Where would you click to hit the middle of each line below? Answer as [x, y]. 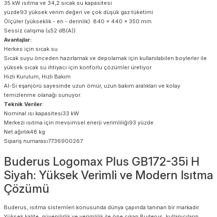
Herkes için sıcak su [31, 49]
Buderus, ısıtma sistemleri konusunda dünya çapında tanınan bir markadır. [102, 207]
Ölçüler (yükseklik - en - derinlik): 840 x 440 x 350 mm [78, 21]
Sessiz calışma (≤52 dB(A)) [40, 30]
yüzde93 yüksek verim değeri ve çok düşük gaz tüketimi [78, 12]
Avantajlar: [18, 39]
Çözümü [27, 188]
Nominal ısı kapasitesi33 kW [41, 113]
